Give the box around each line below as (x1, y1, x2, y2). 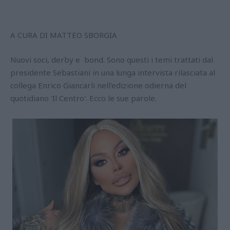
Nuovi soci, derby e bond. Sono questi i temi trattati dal (10, 54, 213, 65)
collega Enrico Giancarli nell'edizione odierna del (10, 80, 186, 90)
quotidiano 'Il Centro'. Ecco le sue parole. (10, 92, 157, 103)
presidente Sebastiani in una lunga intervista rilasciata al (10, 67, 215, 78)
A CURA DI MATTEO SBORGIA (10, 29, 119, 40)
